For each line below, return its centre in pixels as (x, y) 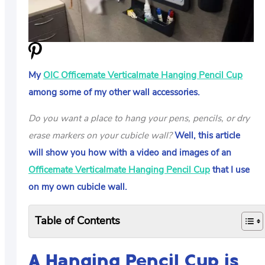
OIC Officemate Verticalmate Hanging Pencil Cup (143, 75)
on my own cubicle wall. (79, 187)
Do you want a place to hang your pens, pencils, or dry (139, 118)
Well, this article (207, 135)
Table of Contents (77, 220)
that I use (230, 170)
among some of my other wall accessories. (114, 92)
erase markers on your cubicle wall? (100, 135)
